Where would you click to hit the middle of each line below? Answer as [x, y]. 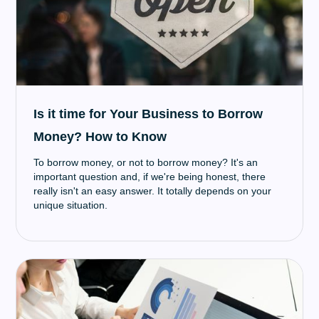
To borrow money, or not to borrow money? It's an [146, 162]
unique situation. [71, 205]
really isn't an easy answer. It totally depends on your [153, 191]
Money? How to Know [100, 137]
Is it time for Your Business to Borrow [148, 114]
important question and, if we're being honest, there [150, 177]
